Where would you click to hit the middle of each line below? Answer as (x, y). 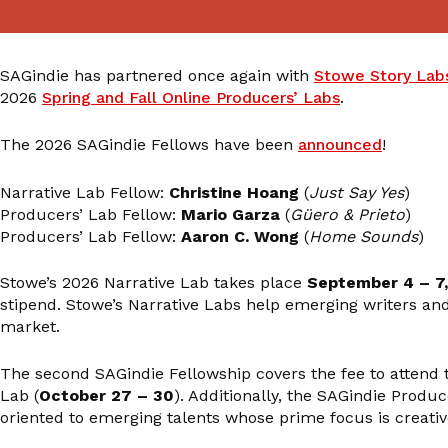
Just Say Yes (356, 192)
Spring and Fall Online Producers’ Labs (191, 97)
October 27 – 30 (106, 396)
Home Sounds (363, 236)
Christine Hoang (234, 192)
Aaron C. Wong (242, 236)
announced (340, 145)
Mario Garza (230, 214)
